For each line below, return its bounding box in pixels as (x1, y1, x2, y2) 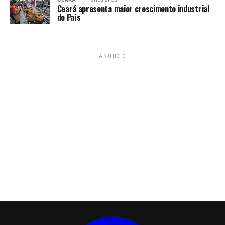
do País (57, 11, 81, 23)
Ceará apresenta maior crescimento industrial (57, 2, 209, 15)
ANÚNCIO (99, 54, 126, 59)
